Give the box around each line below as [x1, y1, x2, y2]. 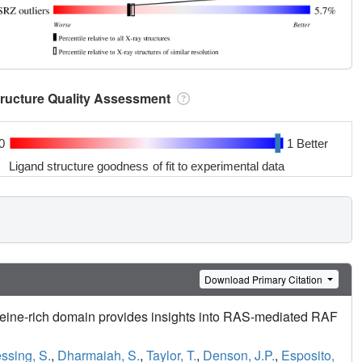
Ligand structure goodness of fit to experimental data [9, 158, 285, 173]
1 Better [286, 136, 328, 150]
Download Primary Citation [204, 271, 326, 286]
